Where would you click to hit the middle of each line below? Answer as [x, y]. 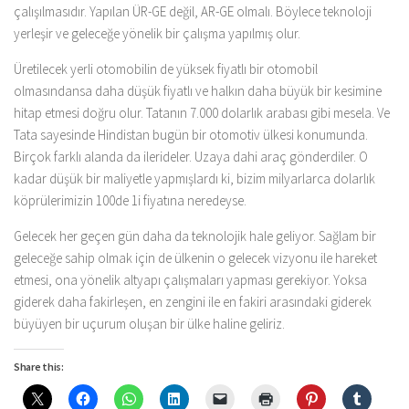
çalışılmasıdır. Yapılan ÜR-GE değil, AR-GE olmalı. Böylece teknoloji [193, 11]
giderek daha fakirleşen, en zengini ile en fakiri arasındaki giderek [193, 301]
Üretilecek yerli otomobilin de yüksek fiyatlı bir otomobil [166, 68]
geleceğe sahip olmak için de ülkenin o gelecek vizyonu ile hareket [195, 257]
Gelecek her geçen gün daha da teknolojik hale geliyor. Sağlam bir [195, 236]
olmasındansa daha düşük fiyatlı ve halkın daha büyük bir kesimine [198, 90]
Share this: [39, 366]
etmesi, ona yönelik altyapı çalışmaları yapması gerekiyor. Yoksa [190, 279]
